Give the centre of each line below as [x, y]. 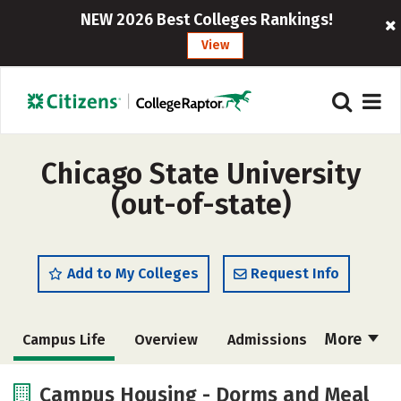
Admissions [267, 340]
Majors [267, 381]
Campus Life [64, 340]
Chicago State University [200, 174]
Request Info [295, 273]
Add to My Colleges [133, 273]
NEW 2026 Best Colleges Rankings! [206, 20]
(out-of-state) [200, 204]
